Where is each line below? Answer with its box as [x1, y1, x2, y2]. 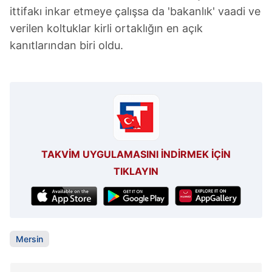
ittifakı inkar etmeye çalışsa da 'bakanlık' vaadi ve [10, 5, 260, 18]
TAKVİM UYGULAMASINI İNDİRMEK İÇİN [41, 148, 231, 161]
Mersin [16, 234, 43, 245]
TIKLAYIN [114, 165, 158, 178]
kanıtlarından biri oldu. [10, 39, 123, 52]
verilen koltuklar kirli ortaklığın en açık [10, 22, 203, 35]
